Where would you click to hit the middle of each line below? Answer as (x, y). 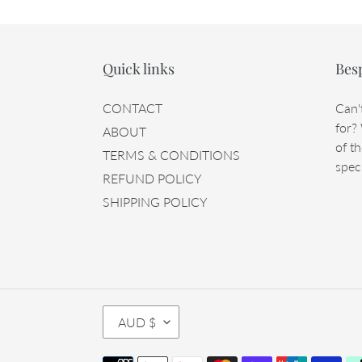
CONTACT (133, 107)
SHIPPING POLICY (155, 201)
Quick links (139, 69)
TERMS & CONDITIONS (171, 154)
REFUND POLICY (152, 178)
